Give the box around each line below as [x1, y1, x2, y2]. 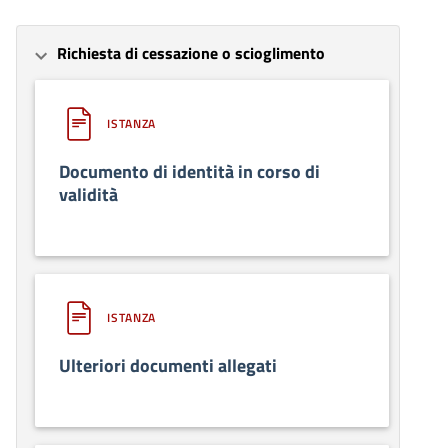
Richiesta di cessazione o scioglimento [57, 41, 325, 66]
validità [59, 181, 118, 209]
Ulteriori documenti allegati [59, 352, 277, 380]
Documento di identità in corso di [59, 158, 320, 186]
